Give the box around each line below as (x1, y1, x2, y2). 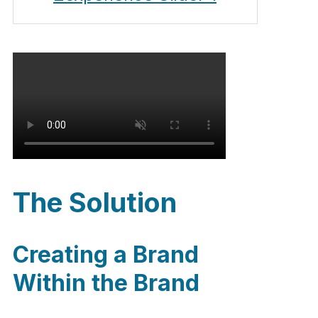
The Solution (13, 186, 177, 219)
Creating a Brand (13, 241, 199, 269)
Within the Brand (13, 269, 199, 297)
